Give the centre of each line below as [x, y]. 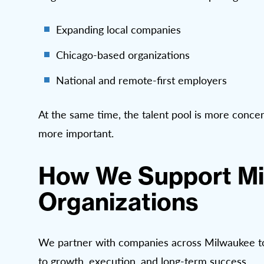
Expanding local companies [118, 30]
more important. [76, 133]
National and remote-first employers [141, 80]
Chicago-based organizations [123, 55]
